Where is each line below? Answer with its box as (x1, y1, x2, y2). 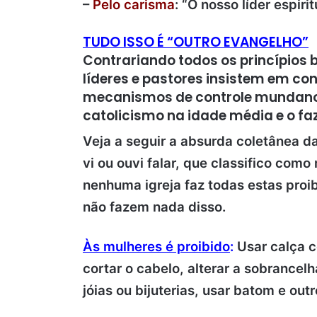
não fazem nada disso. (83, 198, 226, 215)
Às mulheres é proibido (83, 238, 230, 255)
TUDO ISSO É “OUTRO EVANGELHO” (83, 33, 309, 52)
